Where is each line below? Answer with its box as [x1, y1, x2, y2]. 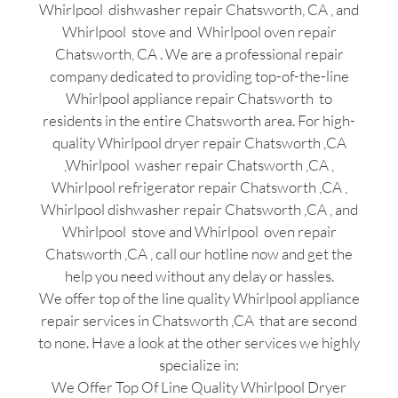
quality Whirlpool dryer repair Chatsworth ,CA [52, 133, 346, 153]
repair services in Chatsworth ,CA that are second [41, 311, 357, 330]
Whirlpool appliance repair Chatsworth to [66, 89, 332, 108]
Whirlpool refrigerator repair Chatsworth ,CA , [51, 178, 347, 197]
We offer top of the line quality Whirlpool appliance [38, 289, 360, 308]
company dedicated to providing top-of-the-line [49, 67, 349, 86]
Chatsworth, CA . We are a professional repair [54, 44, 344, 64]
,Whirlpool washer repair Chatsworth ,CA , [64, 155, 334, 175]
